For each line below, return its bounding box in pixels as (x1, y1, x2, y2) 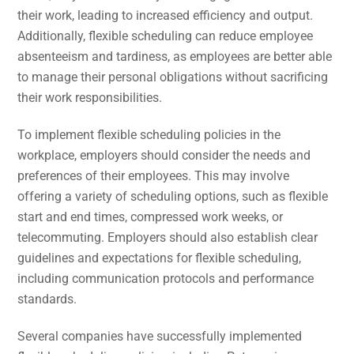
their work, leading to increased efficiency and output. (17, 8, 314, 24)
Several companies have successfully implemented (17, 328, 303, 344)
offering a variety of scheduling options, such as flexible (17, 188, 329, 204)
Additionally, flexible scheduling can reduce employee (17, 28, 314, 44)
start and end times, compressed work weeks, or (17, 209, 284, 224)
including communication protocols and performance (17, 270, 314, 286)
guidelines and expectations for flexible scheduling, (17, 250, 302, 265)
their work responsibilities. (17, 90, 163, 106)
